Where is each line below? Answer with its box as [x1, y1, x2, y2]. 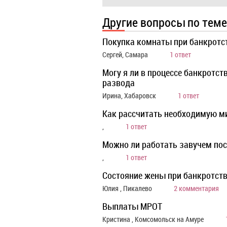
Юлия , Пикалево [102, 183, 154, 193]
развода [102, 77, 135, 89]
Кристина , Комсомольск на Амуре [102, 214, 205, 224]
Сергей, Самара [102, 50, 149, 59]
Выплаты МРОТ [102, 200, 162, 212]
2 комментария [174, 183, 219, 193]
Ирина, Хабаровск [102, 91, 158, 100]
